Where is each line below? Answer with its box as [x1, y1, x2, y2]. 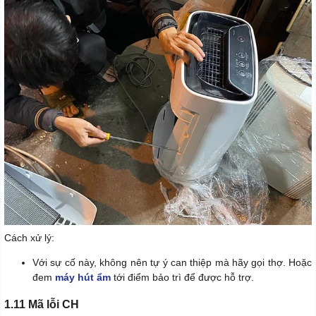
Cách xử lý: [4, 231, 54, 243]
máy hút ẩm [55, 271, 111, 283]
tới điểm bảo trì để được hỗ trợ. [111, 271, 254, 283]
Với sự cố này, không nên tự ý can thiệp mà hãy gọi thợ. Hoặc [32, 256, 312, 268]
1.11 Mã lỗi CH [4, 298, 79, 310]
